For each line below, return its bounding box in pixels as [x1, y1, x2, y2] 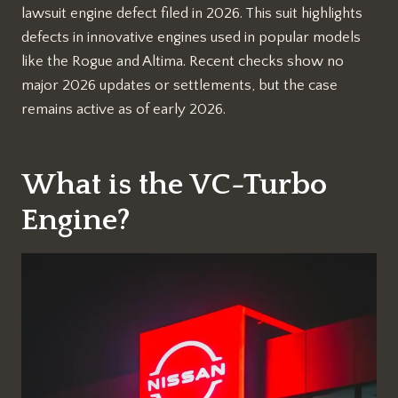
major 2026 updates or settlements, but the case [21, 76, 338, 93]
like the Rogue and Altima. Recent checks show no [21, 52, 344, 69]
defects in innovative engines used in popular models [21, 28, 361, 45]
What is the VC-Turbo [21, 167, 327, 202]
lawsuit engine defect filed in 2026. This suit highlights [21, 4, 362, 21]
